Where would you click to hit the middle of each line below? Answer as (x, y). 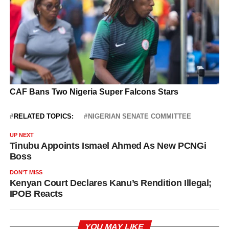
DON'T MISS (26, 173)
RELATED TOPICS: (43, 117)
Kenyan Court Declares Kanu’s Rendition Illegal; (111, 183)
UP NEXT (21, 135)
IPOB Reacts (36, 194)
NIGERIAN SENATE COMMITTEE (139, 117)
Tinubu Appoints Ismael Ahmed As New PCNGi (108, 146)
